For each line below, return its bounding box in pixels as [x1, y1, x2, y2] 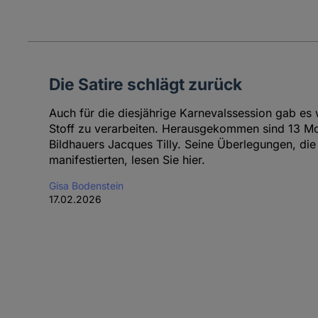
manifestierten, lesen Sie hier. [48, 153, 205, 168]
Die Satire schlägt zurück [48, 75, 242, 94]
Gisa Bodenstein [48, 180, 124, 192]
